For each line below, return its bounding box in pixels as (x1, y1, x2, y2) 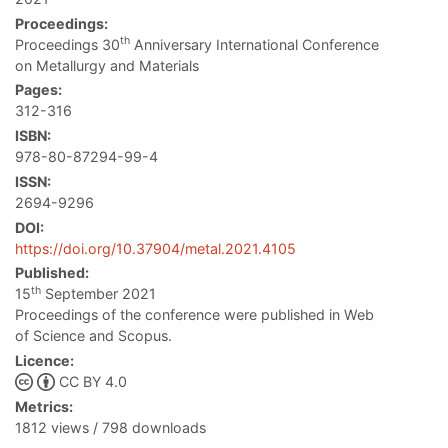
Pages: (15, 81, 62, 99)
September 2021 (41, 285, 156, 303)
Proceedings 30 (15, 35, 120, 53)
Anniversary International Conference (130, 35, 379, 53)
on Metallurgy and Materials (15, 56, 199, 74)
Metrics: (15, 397, 73, 415)
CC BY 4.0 (58, 373, 127, 391)
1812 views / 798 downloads (15, 418, 206, 436)
